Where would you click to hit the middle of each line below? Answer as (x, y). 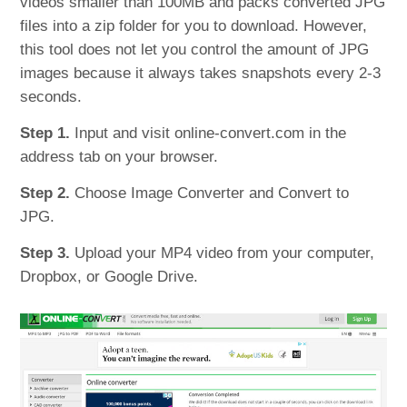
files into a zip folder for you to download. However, (194, 25)
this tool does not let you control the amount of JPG (195, 49)
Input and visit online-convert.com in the (208, 133)
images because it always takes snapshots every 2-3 (201, 73)
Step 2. (45, 193)
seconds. (51, 96)
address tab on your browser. (119, 156)
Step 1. (45, 133)
